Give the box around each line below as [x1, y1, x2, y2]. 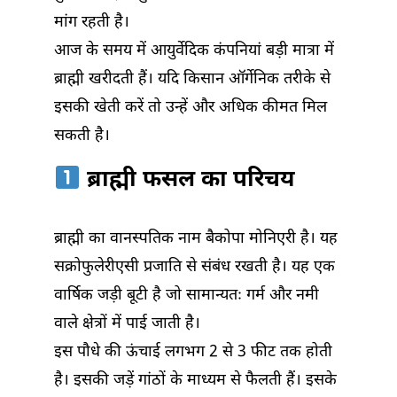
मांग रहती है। [54, 12, 129, 34]
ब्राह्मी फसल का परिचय [80, 166, 295, 197]
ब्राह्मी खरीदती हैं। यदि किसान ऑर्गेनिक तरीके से [54, 69, 331, 90]
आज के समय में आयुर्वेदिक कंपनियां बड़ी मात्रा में [54, 41, 334, 62]
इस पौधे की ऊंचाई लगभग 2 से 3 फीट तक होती [54, 342, 332, 363]
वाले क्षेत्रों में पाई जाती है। [54, 314, 200, 335]
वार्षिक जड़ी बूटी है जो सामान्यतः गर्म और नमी [54, 285, 319, 307]
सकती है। [54, 126, 110, 147]
